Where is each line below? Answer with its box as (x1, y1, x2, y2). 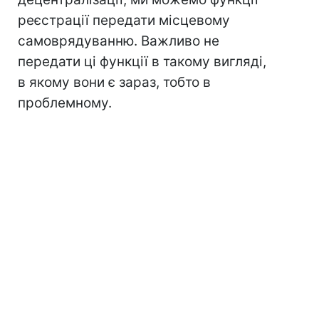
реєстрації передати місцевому (18, 12, 230, 29)
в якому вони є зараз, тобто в (18, 74, 211, 91)
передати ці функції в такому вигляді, (18, 53, 266, 70)
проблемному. (18, 95, 112, 112)
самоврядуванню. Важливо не (18, 33, 219, 50)
